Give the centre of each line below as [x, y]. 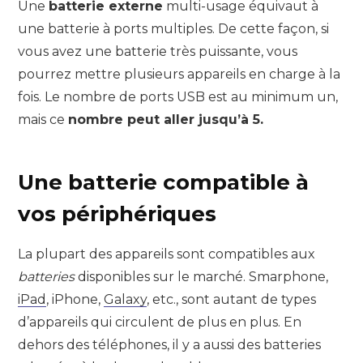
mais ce [43, 120]
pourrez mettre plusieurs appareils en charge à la [179, 75]
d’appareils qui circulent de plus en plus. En [160, 322]
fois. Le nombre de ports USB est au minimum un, [178, 97]
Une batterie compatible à [163, 183]
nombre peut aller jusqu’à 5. [166, 120]
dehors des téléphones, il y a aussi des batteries [169, 344]
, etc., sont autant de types [231, 299]
